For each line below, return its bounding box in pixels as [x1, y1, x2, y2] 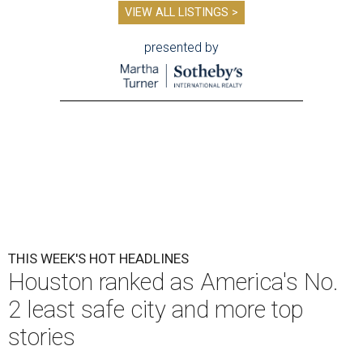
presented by [144, 40, 219, 55]
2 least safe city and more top [8, 296, 304, 324]
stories [8, 323, 75, 352]
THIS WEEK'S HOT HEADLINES [8, 250, 189, 267]
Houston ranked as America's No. [8, 268, 338, 297]
